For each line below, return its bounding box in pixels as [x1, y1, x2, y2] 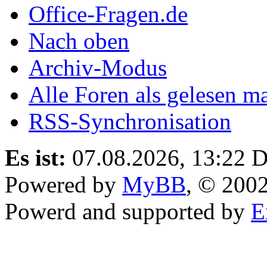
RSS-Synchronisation [29, 108, 231, 134]
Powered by [5, 171, 122, 197]
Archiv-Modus [29, 54, 167, 80]
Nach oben [29, 27, 129, 54]
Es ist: [5, 144, 66, 170]
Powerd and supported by [5, 198, 251, 224]
